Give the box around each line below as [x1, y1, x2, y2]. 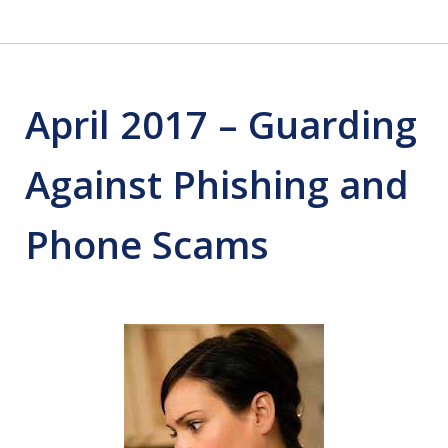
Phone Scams [25, 218, 269, 270]
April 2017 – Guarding [25, 98, 417, 150]
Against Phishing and [25, 158, 409, 210]
